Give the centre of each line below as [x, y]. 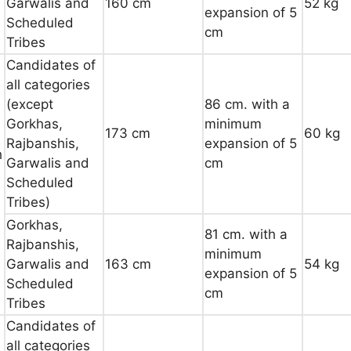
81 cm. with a [246, 234]
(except [30, 104]
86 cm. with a [247, 104]
